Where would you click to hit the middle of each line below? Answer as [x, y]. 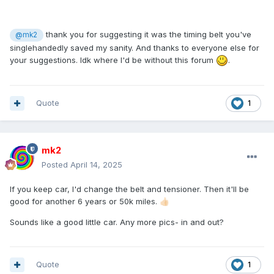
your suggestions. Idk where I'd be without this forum [113, 60]
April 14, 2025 [96, 165]
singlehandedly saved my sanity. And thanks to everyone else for [135, 47]
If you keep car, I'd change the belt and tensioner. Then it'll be [129, 189]
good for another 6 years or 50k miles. [85, 202]
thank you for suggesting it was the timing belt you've [147, 35]
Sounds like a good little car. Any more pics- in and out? [117, 222]
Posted [56, 165]
